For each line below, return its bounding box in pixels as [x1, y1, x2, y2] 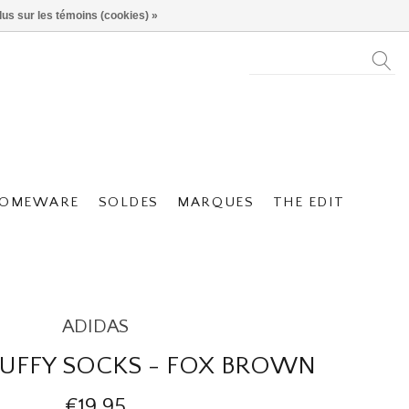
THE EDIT [272, 194, 346, 210]
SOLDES [98, 194, 159, 210]
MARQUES [177, 194, 255, 210]
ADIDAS [62, 316, 129, 337]
